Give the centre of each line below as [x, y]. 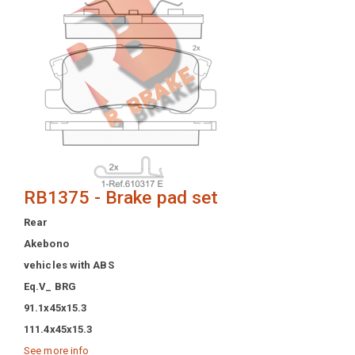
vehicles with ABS [69, 265]
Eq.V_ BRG [50, 286]
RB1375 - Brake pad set [121, 197]
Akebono [46, 243]
